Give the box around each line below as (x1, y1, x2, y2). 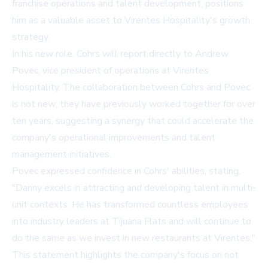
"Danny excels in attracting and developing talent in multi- (12, 181, 256, 195)
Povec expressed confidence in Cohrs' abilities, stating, (12, 165, 240, 178)
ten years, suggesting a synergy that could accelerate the (12, 114, 254, 128)
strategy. (12, 31, 50, 44)
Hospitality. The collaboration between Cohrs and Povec (12, 81, 250, 95)
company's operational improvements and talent (12, 131, 215, 145)
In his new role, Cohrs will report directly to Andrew (12, 47, 229, 61)
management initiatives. (12, 148, 111, 162)
